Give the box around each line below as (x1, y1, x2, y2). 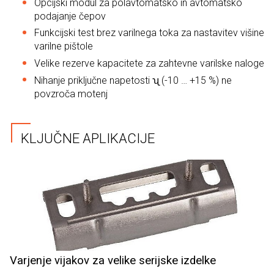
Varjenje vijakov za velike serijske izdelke (10, 254, 216, 268)
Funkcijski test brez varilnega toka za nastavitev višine (34, 27, 264, 39)
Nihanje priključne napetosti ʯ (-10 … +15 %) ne (34, 74, 232, 86)
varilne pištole (34, 40, 93, 53)
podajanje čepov (34, 10, 106, 22)
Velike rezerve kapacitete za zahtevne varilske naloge (34, 57, 264, 69)
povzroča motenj (34, 87, 108, 100)
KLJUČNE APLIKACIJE (20, 130, 155, 146)
